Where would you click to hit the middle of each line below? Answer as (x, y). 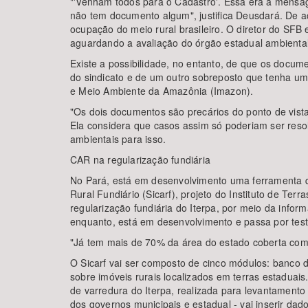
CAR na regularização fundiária (140, 159)
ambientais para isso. (118, 139)
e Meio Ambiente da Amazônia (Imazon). (162, 91)
